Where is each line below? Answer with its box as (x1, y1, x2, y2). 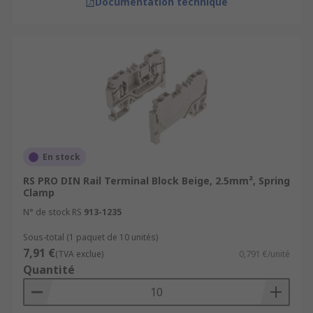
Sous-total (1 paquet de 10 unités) (23, 231, 158, 243)
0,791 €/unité (239, 248, 290, 260)
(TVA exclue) (55, 248, 103, 260)
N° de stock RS (23, 206, 82, 218)
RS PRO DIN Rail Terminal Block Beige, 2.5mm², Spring (23, 174, 290, 187)
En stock (43, 151, 80, 163)
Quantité (23, 262, 75, 277)
